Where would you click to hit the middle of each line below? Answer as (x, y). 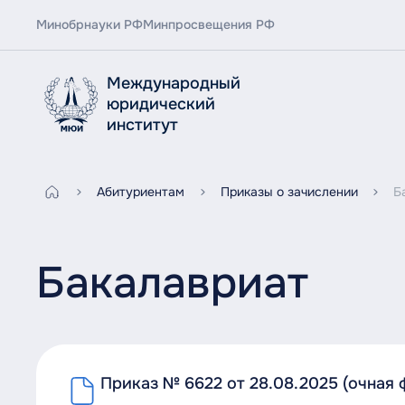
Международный (173, 83)
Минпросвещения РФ (208, 25)
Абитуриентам (140, 192)
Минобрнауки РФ (89, 25)
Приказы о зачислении (289, 192)
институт (142, 124)
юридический (160, 104)
